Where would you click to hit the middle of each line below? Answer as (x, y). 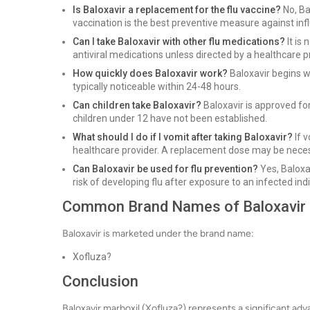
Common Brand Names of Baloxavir (184, 207)
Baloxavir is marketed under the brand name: (158, 234)
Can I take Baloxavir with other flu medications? (179, 42)
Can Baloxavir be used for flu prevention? (165, 169)
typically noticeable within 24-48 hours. (157, 86)
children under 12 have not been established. (170, 118)
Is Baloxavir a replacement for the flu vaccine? (177, 10)
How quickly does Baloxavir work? (150, 73)
